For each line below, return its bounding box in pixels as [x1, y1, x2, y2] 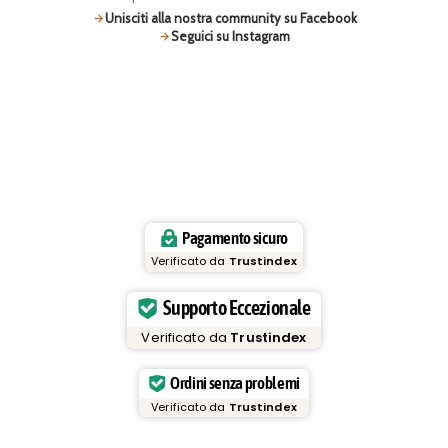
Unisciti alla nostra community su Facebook [104, 10, 357, 27]
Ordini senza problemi [169, 374, 301, 393]
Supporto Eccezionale [163, 297, 311, 320]
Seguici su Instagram [171, 28, 290, 45]
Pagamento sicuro [182, 228, 288, 247]
